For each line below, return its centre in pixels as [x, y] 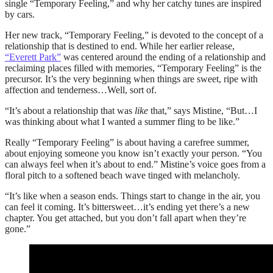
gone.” [19, 229]
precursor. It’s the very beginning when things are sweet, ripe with [131, 79]
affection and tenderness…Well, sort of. [82, 90]
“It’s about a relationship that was [70, 110]
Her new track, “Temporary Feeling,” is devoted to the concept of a [134, 35]
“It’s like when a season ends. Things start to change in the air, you [133, 196]
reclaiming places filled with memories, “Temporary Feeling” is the [133, 68]
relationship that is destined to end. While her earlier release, [120, 46]
